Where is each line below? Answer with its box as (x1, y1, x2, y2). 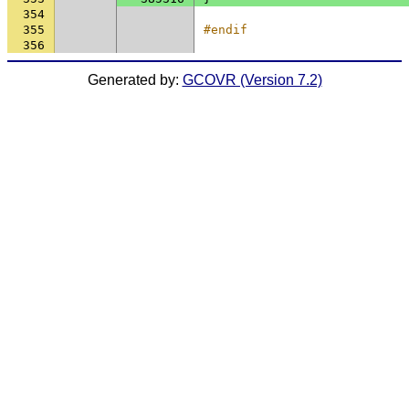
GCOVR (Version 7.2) (182, 72, 322, 88)
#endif (204, 23, 247, 37)
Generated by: (87, 72, 183, 88)
